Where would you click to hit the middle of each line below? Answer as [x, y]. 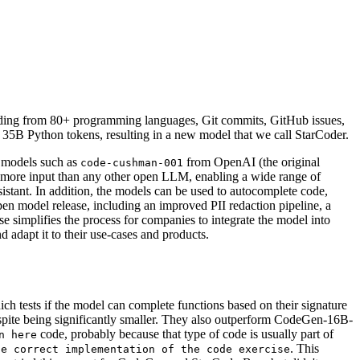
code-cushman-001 [132, 163]
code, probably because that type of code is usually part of [185, 334]
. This [305, 349]
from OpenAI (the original [252, 162]
